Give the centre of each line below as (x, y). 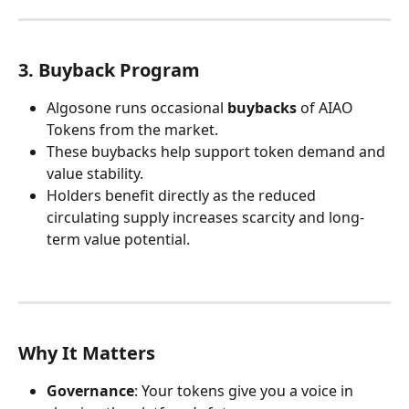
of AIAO (327, 107)
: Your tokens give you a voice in (246, 390)
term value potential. (118, 239)
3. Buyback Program (109, 69)
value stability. (95, 173)
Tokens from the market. (132, 129)
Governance (90, 390)
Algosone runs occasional (137, 107)
